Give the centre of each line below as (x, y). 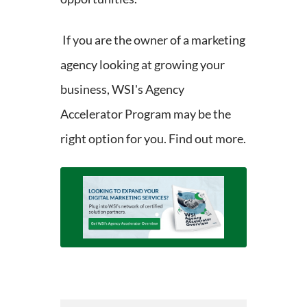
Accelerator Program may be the (146, 113)
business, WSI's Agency (122, 89)
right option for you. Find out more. (153, 138)
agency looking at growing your (143, 64)
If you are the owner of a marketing (153, 39)
